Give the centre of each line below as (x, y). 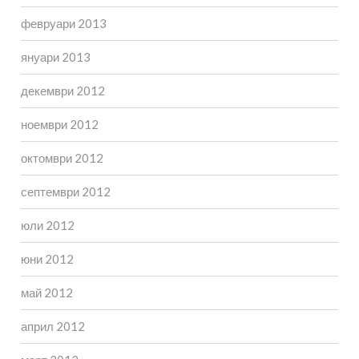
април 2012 (52, 327)
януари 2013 (55, 57)
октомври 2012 (62, 158)
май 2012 (46, 293)
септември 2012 (65, 192)
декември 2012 (63, 91)
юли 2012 (47, 226)
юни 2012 (47, 259)
